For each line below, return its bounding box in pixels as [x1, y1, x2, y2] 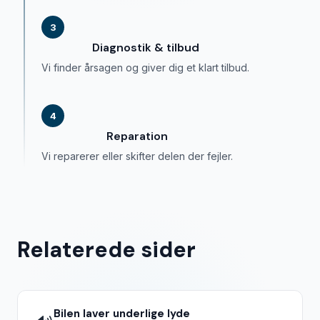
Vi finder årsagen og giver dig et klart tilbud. [41, 61, 249, 74]
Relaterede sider [17, 236, 196, 264]
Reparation [106, 129, 168, 144]
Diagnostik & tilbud [91, 40, 199, 56]
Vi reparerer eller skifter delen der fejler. [41, 150, 233, 163]
